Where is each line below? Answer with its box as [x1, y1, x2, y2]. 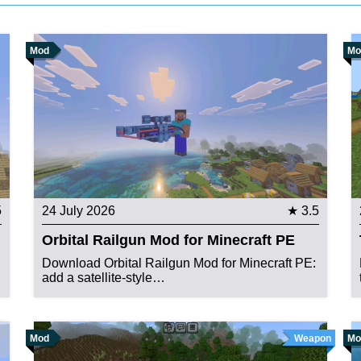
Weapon [293, 333, 331, 345]
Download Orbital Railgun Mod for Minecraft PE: [42, 256, 317, 271]
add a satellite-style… [42, 271, 166, 285]
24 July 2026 [42, 204, 116, 218]
